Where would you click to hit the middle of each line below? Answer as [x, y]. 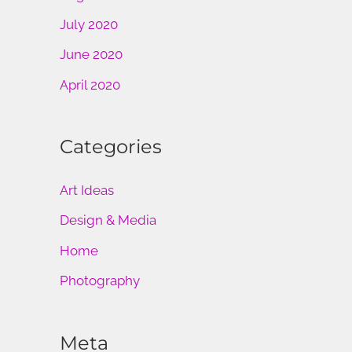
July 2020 [89, 25]
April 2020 [90, 84]
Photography [100, 280]
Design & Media [108, 220]
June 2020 [91, 55]
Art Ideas [87, 191]
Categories [111, 147]
